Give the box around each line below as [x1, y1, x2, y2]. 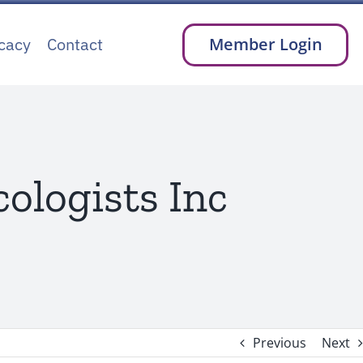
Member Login [208, 33, 322, 55]
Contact [47, 33, 104, 55]
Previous [253, 334, 306, 352]
